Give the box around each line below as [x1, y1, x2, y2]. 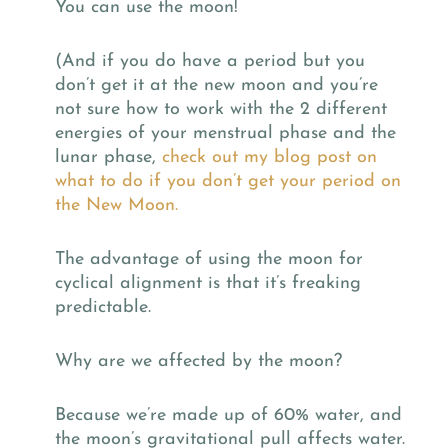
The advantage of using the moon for [55, 249, 363, 269]
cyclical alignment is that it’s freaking [55, 273, 361, 293]
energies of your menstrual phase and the [55, 123, 396, 143]
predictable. [55, 297, 151, 317]
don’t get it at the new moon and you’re [55, 75, 378, 95]
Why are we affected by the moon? [55, 351, 342, 371]
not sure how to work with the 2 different [55, 99, 387, 119]
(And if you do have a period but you [55, 51, 365, 71]
